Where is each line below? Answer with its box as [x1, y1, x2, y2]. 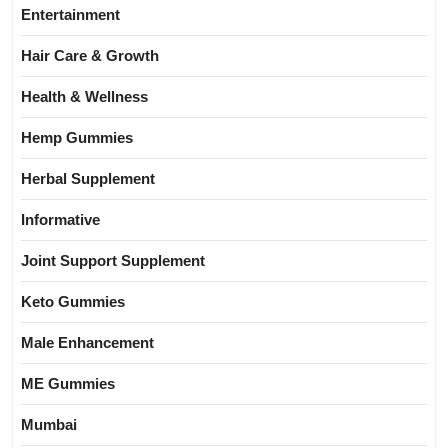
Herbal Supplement [21, 170, 155, 188]
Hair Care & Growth [21, 47, 159, 65]
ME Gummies [21, 375, 115, 393]
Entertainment [21, 6, 120, 24]
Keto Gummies [21, 293, 125, 311]
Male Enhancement [21, 334, 154, 352]
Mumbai [21, 416, 77, 434]
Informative [21, 211, 100, 229]
